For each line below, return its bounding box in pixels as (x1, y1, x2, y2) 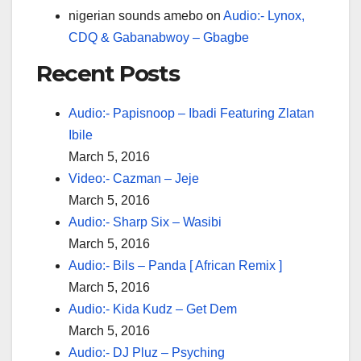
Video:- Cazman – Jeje (68, 171, 199, 185)
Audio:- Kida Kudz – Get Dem (68, 301, 237, 316)
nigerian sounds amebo (68, 8, 203, 23)
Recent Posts (36, 59, 180, 87)
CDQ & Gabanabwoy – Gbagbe (68, 30, 249, 44)
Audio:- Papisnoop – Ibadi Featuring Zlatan (68, 106, 314, 120)
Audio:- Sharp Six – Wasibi (68, 214, 222, 229)
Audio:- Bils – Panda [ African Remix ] (68, 258, 282, 272)
